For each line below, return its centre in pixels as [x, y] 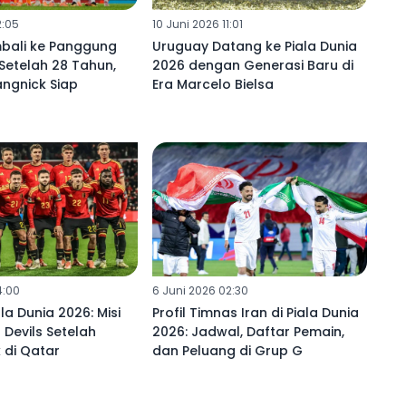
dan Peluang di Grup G [227, 351]
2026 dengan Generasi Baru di [252, 65]
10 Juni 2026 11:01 [197, 24]
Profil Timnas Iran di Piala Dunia [255, 313]
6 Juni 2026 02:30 [200, 291]
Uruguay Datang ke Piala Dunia [254, 46]
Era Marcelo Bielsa [213, 84]
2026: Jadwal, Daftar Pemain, [248, 332]
